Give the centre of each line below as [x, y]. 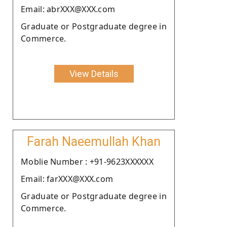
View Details [94, 73]
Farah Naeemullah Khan [94, 141]
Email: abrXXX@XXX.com [68, 9]
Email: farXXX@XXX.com [67, 179]
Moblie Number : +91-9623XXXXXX [87, 161]
